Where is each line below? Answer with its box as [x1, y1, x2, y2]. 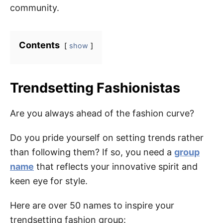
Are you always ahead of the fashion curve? [10, 108, 194, 118]
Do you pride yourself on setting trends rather [10, 132, 204, 143]
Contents [19, 40, 60, 50]
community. [10, 2, 59, 13]
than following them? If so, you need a [10, 147, 174, 157]
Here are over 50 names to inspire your [10, 200, 174, 211]
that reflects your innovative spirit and [34, 161, 198, 172]
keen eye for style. [10, 176, 88, 186]
